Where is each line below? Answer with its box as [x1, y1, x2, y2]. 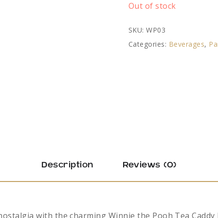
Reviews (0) [122, 161, 177, 170]
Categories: [128, 39, 169, 49]
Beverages [168, 39, 205, 49]
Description [41, 161, 93, 170]
